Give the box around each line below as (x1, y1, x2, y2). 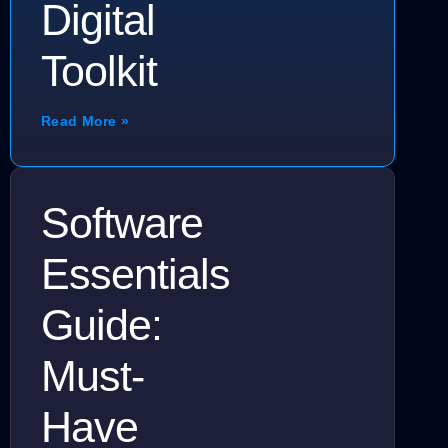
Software (41, 199, 203, 248)
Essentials (41, 250, 230, 299)
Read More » (41, 113, 130, 130)
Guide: (41, 301, 162, 350)
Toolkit (41, 47, 157, 96)
